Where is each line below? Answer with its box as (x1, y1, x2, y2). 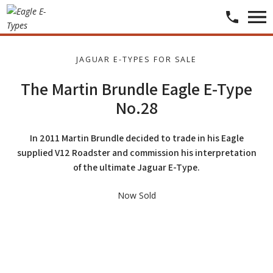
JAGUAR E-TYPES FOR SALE (76, 54, 197, 65)
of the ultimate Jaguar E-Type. (73, 160, 200, 174)
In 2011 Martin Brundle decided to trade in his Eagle (29, 131, 244, 144)
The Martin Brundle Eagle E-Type (21, 77, 252, 100)
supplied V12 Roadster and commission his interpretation (16, 146, 257, 159)
